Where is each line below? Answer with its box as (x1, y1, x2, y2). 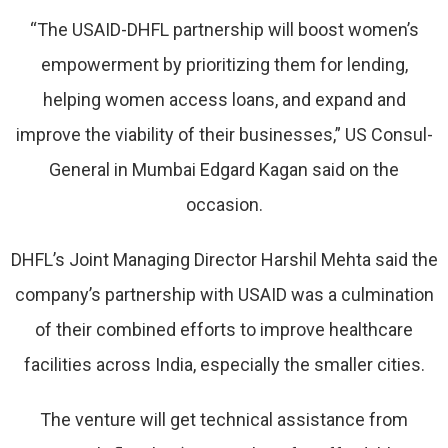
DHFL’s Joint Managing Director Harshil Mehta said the (10, 249, 438, 270)
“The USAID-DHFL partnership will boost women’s (29, 19, 419, 40)
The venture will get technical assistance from (40, 409, 408, 430)
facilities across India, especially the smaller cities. (23, 354, 425, 375)
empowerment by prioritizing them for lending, (40, 54, 408, 75)
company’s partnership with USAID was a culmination (14, 284, 434, 305)
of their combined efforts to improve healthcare (35, 319, 413, 340)
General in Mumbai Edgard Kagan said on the (49, 159, 399, 180)
